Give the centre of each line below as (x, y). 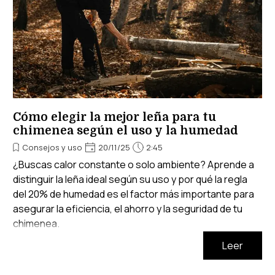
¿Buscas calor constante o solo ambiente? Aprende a (134, 164)
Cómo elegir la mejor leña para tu (114, 117)
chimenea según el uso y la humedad (126, 130)
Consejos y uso (52, 147)
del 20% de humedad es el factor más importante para (134, 194)
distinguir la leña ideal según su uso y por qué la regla (130, 179)
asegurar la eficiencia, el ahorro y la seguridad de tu (128, 208)
